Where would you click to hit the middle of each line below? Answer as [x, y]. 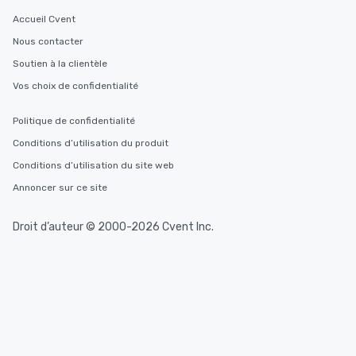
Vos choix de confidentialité [75, 86]
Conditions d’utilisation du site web [93, 165]
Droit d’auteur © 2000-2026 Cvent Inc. [113, 227]
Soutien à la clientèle [60, 64]
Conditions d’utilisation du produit [91, 143]
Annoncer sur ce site [60, 188]
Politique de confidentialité [74, 121]
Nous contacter [48, 41]
